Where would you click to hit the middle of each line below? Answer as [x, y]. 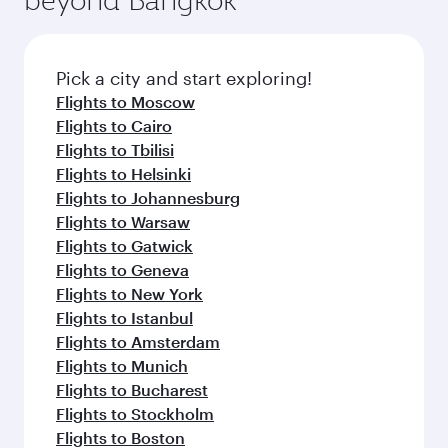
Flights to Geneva [122, 269]
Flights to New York [129, 293]
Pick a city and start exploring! [184, 78]
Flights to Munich [122, 365]
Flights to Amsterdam [138, 341]
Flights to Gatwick [124, 245]
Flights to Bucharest [132, 389]
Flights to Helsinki [123, 173]
